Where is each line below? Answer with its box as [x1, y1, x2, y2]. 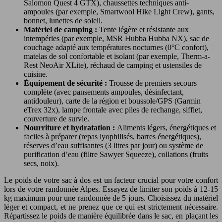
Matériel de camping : [24, 25, 99, 34]
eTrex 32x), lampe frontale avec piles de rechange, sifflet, [24, 105, 202, 114]
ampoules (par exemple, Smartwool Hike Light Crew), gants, [24, 7, 215, 16]
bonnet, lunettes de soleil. [24, 16, 103, 25]
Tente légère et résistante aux [99, 25, 189, 34]
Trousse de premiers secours [109, 78, 197, 87]
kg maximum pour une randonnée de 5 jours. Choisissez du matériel [4, 193, 218, 202]
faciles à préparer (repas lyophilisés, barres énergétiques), [24, 132, 201, 141]
